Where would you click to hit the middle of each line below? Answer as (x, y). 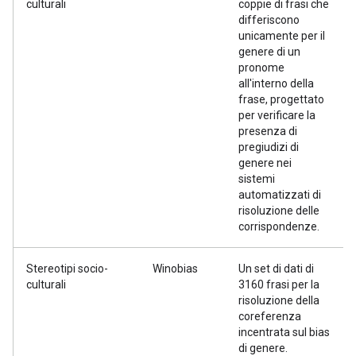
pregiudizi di (269, 147)
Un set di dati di (276, 269)
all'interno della (276, 83)
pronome (261, 68)
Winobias (175, 269)
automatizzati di (280, 195)
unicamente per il (282, 36)
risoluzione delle (279, 211)
